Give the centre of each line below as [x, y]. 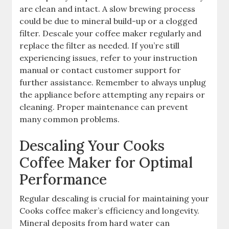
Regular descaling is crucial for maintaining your [114, 199]
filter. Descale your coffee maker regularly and [111, 33]
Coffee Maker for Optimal [106, 163]
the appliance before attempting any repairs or [112, 95]
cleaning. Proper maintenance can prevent [104, 107]
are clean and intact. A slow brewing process [108, 9]
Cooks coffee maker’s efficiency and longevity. [110, 211]
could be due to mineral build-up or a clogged [109, 21]
